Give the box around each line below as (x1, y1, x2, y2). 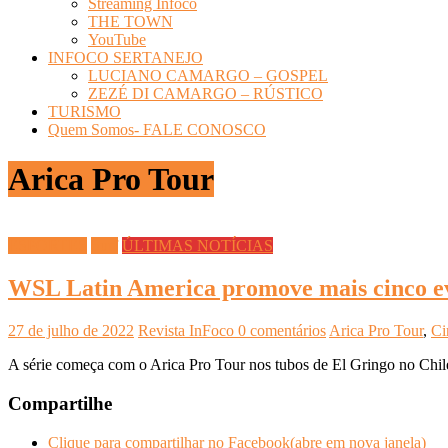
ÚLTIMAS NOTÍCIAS (122, 237, 273, 255)
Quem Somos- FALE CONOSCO (48, 121, 266, 139)
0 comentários (238, 322, 326, 340)
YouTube (88, 31, 146, 49)
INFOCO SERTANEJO (48, 49, 203, 67)
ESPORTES (8, 237, 87, 255)
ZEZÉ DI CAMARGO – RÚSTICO (88, 85, 323, 103)
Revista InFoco (138, 322, 238, 340)
